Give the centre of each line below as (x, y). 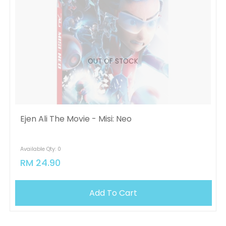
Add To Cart (114, 193)
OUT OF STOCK (113, 61)
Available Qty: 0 (40, 149)
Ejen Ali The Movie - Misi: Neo (76, 119)
